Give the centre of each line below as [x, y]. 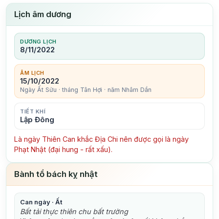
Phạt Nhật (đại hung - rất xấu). [63, 149]
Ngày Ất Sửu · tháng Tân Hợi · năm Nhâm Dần [86, 89]
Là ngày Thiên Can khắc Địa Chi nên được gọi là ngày [101, 139]
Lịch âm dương [43, 14]
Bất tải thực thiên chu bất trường [74, 211]
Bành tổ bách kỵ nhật [56, 174]
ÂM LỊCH [32, 73]
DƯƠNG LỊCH [38, 42]
